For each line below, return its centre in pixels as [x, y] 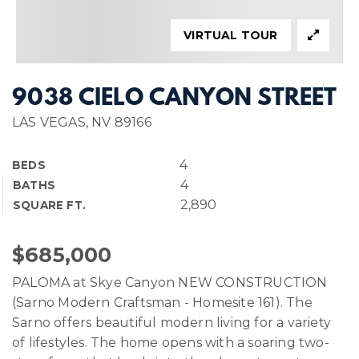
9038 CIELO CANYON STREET [174, 99]
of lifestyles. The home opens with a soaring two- [171, 343]
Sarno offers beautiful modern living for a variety [172, 323]
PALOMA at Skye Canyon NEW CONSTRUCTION [170, 282]
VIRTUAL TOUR [231, 35]
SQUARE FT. [49, 205]
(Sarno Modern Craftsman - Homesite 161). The [162, 303]
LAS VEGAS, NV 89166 [82, 122]
